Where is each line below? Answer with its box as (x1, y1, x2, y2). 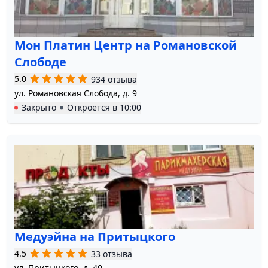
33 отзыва (91, 248, 132, 260)
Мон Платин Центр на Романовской (14, 37, 237, 54)
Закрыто (22, 102, 56, 114)
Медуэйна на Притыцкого (14, 229, 175, 245)
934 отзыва (91, 73, 137, 85)
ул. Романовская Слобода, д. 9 (14, 87, 137, 99)
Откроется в (67, 102, 120, 114)
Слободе (14, 54, 66, 71)
